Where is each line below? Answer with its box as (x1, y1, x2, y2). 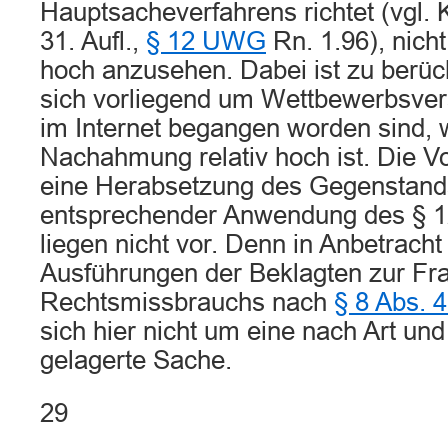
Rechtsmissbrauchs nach (40, 288, 334, 316)
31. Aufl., (40, 27, 146, 55)
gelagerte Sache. (40, 346, 232, 374)
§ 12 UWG (146, 27, 266, 55)
